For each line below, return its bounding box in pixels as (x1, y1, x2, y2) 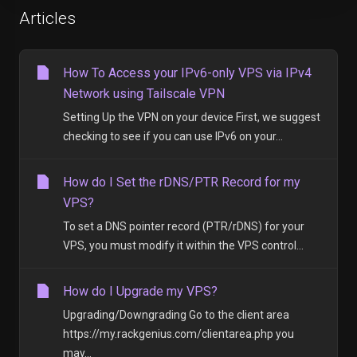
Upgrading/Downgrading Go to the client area (63, 308, 289, 321)
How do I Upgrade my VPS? (63, 284, 218, 299)
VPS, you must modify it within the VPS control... (63, 239, 304, 252)
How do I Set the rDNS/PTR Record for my (63, 175, 300, 190)
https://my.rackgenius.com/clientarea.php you (63, 328, 294, 340)
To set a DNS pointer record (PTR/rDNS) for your (63, 220, 304, 233)
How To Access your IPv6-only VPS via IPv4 (63, 65, 312, 80)
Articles (19, 9, 76, 28)
